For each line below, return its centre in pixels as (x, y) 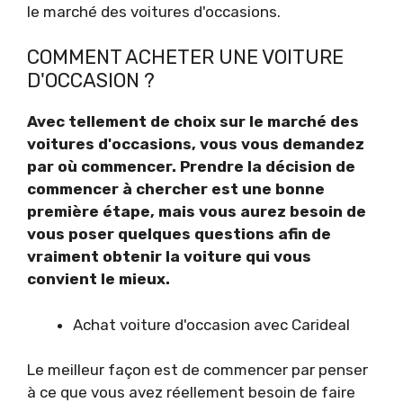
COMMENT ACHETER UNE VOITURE (185, 58)
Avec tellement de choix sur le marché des (193, 122)
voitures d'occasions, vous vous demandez (196, 144)
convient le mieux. (99, 279)
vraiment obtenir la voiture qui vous (169, 257)
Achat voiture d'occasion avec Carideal (211, 324)
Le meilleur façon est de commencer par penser (197, 370)
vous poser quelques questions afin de (179, 234)
